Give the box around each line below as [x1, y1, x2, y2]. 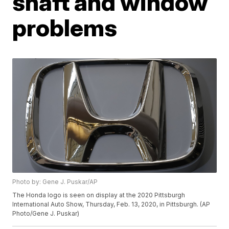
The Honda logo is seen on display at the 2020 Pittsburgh [12, 191, 186, 199]
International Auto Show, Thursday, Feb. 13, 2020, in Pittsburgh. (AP [12, 200, 211, 209]
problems [12, 13, 118, 42]
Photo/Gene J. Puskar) [12, 210, 80, 218]
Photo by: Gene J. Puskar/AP [12, 178, 98, 186]
